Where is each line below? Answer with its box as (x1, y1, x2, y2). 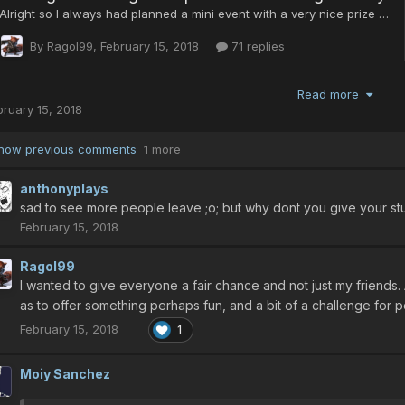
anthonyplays (20, 180, 108, 196)
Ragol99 (20, 258, 75, 274)
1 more (144, 141, 181, 156)
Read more (297, 86, 366, 101)
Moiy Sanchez (20, 366, 110, 382)
